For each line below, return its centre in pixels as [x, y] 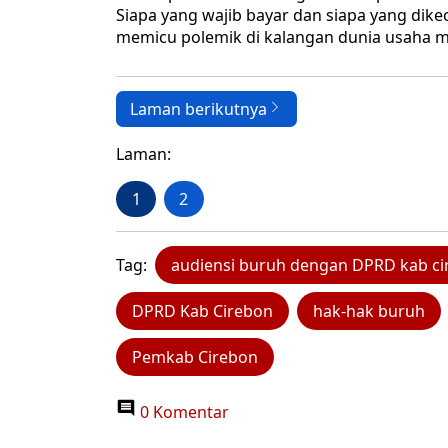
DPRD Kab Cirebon [202, 311]
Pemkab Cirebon [195, 357]
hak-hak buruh [369, 311]
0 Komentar [182, 412]
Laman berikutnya [198, 109]
